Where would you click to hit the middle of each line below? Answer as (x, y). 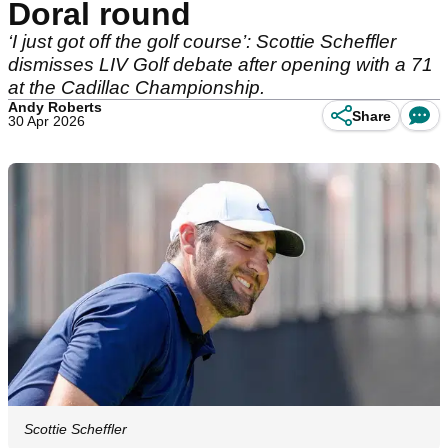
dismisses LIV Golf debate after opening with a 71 (220, 64)
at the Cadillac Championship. (136, 87)
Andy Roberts (55, 107)
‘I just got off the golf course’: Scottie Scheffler (202, 41)
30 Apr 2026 (46, 121)
